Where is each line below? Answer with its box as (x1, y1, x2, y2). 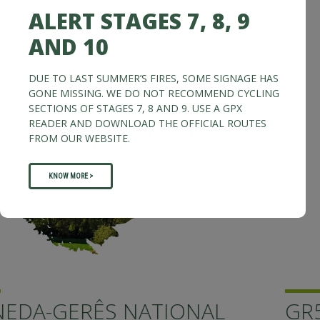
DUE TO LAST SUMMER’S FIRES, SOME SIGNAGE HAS (29, 71, 279, 85)
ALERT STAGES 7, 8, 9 (29, 6, 250, 36)
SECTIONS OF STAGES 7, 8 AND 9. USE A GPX (29, 101, 242, 115)
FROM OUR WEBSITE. (29, 131, 130, 145)
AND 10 (29, 31, 109, 61)
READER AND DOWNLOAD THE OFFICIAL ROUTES (29, 116, 266, 130)
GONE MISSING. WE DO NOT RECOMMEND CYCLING (29, 86, 279, 100)
